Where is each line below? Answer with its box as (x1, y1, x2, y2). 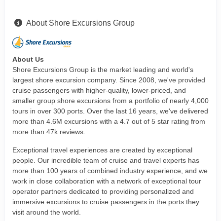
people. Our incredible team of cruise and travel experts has (12, 156, 199, 165)
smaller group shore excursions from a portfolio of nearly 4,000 (12, 97, 209, 105)
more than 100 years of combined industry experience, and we (12, 167, 208, 175)
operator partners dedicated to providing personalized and (12, 187, 194, 196)
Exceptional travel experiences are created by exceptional (12, 146, 192, 154)
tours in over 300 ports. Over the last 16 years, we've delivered (12, 107, 208, 115)
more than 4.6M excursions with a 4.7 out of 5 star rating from (12, 117, 205, 126)
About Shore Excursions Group (26, 19, 135, 28)
